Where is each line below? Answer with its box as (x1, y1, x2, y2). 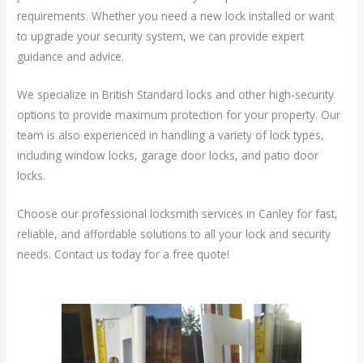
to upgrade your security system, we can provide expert (17, 28, 305, 44)
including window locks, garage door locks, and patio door (17, 147, 319, 163)
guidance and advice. (17, 48, 125, 64)
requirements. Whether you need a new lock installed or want (17, 7, 335, 23)
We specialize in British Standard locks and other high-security (17, 86, 335, 102)
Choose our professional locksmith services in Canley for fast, (17, 205, 339, 221)
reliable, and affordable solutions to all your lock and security (17, 225, 331, 241)
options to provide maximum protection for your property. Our (17, 106, 341, 122)
